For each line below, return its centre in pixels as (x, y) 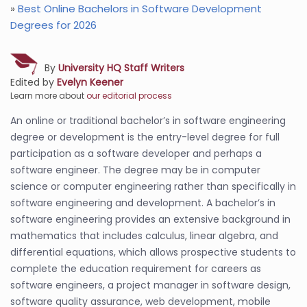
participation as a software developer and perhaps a (136, 153)
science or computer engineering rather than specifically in (153, 186)
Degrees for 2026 (53, 25)
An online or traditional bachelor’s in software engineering (148, 121)
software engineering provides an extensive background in (150, 219)
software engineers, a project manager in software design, (150, 285)
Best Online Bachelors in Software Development (140, 9)
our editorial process (129, 96)
